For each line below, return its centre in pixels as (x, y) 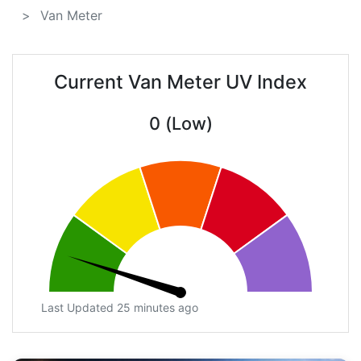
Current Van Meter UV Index (180, 82)
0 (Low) (180, 124)
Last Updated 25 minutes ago (120, 308)
